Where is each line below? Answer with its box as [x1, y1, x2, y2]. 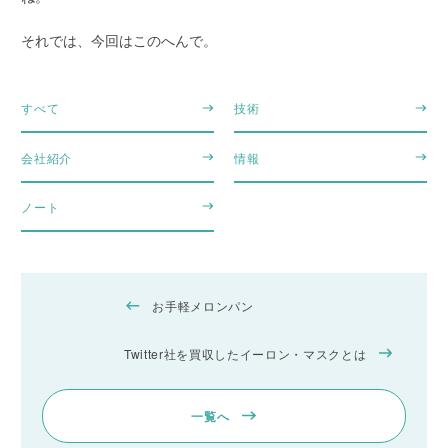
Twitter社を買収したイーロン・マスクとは [124, 344, 367, 362]
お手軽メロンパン [152, 297, 254, 315]
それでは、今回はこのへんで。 [21, 30, 218, 51]
